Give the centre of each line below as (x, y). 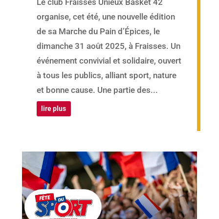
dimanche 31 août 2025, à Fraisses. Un (108, 46)
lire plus (54, 108)
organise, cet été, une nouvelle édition (106, 16)
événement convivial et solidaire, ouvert (109, 60)
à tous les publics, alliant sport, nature (106, 75)
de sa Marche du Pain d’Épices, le (98, 31)
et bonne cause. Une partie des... (97, 90)
